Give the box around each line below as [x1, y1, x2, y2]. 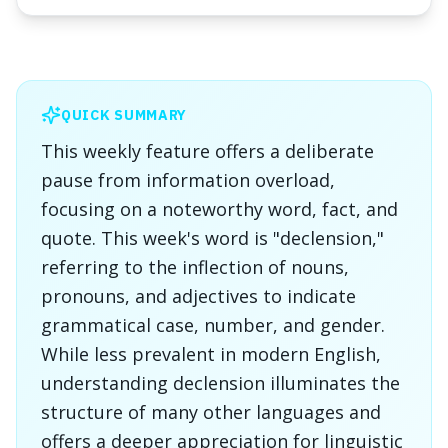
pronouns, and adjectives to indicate [41, 284, 356, 308]
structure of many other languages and [41, 400, 381, 424]
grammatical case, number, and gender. [41, 313, 385, 337]
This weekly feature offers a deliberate [41, 139, 374, 163]
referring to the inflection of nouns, [41, 255, 349, 279]
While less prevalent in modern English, [41, 342, 381, 366]
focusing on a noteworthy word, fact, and [41, 197, 398, 221]
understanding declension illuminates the [41, 371, 400, 395]
